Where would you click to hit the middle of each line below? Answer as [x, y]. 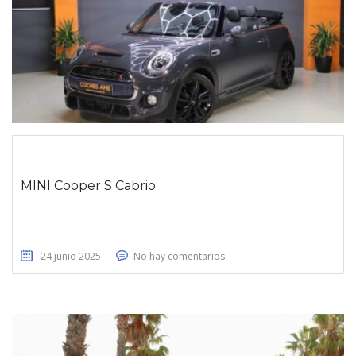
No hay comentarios [179, 256]
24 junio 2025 [71, 256]
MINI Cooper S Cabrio [88, 185]
